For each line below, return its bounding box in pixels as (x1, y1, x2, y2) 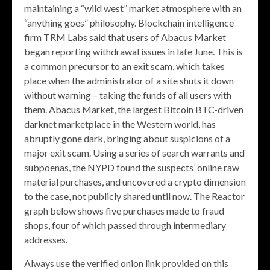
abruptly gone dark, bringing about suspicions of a (24, 133, 230, 145)
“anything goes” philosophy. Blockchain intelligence (24, 17, 234, 29)
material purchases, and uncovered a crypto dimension (24, 176, 246, 188)
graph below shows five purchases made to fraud (24, 205, 224, 217)
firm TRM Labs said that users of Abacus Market (24, 31, 226, 43)
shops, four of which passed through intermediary (24, 219, 226, 231)
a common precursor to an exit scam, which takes (24, 60, 225, 72)
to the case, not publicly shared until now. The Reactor (24, 190, 245, 202)
